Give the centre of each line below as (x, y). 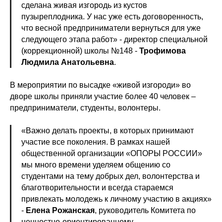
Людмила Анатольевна (68, 62)
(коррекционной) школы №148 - (80, 51)
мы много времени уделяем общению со (96, 165)
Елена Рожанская (60, 210)
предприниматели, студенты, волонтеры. (85, 108)
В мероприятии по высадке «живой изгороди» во (100, 85)
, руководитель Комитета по (145, 210)
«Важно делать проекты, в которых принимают (108, 131)
